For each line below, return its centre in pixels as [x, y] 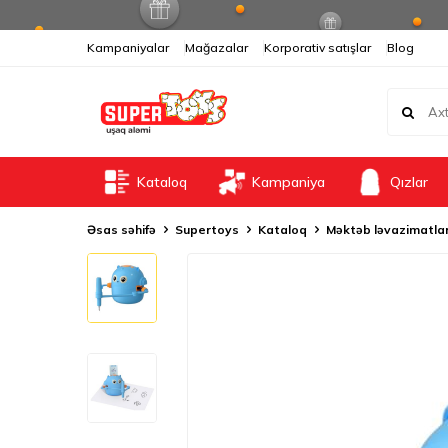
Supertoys [207, 229]
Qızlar [409, 182]
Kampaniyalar [128, 47]
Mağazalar [216, 47]
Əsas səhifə [121, 229]
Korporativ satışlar [317, 47]
